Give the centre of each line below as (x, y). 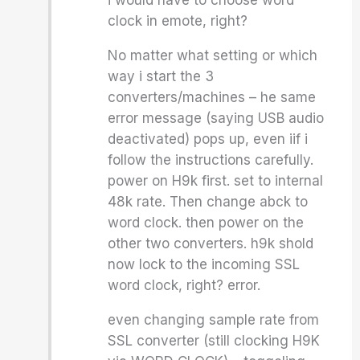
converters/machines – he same (212, 97)
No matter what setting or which (213, 55)
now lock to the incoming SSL (204, 264)
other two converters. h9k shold (211, 243)
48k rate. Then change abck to (208, 202)
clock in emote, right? (178, 21)
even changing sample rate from (214, 320)
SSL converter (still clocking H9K (214, 341)
